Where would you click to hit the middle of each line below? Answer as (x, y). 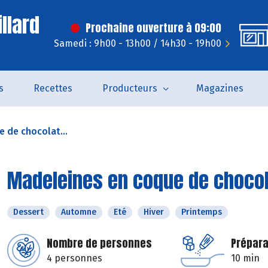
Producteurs (130, 88)
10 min (245, 258)
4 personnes (74, 258)
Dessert (28, 212)
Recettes (53, 88)
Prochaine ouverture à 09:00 (153, 28)
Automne (79, 212)
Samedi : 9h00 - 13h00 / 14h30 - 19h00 (138, 43)
